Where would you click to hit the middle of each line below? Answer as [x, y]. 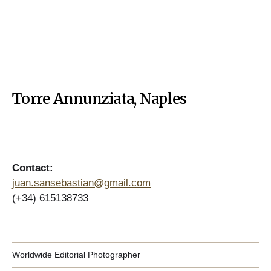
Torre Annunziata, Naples [99, 99]
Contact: [33, 168]
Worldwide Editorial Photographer [76, 254]
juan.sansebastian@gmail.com [81, 183]
